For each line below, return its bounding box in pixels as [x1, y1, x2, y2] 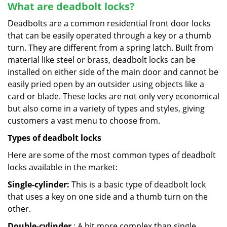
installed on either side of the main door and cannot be [8, 66, 218, 78]
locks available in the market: [8, 162, 118, 173]
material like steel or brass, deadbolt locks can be [8, 54, 196, 65]
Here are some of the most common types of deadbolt [8, 149, 216, 161]
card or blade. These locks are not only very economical [8, 91, 219, 102]
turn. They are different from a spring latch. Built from [8, 42, 213, 53]
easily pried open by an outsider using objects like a [8, 79, 204, 90]
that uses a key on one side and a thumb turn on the [8, 191, 208, 202]
